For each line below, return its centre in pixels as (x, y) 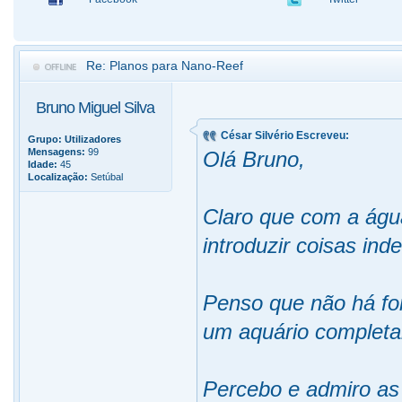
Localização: (58, 177)
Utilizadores (93, 140)
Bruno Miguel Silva (96, 108)
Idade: (43, 165)
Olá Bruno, (254, 160)
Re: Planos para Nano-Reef (165, 66)
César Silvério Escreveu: (285, 136)
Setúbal (105, 177)
